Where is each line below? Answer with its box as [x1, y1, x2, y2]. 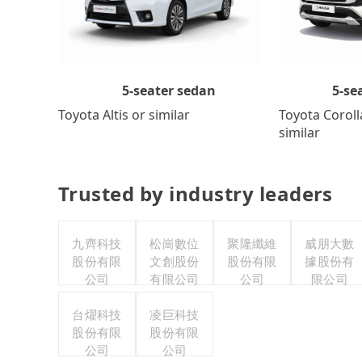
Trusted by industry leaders [58, 179, 333, 207]
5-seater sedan [121, 81, 216, 99]
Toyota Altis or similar [58, 105, 190, 124]
